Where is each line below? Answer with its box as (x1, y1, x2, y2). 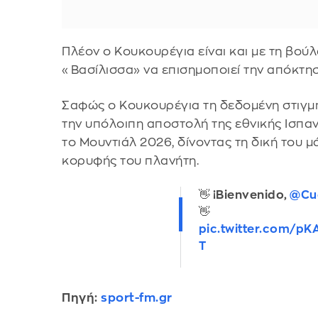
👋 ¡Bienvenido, (198, 190, 290, 202)
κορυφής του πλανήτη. (62, 154, 199, 167)
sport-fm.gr (101, 292, 172, 305)
